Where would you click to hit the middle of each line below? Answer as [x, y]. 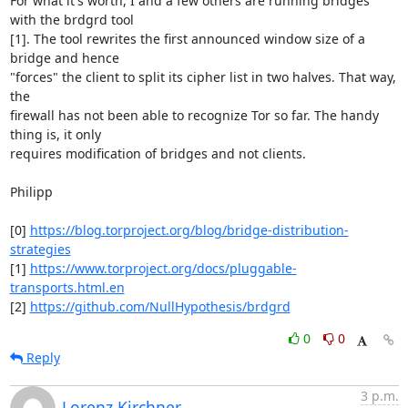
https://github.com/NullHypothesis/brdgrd [160, 306]
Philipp [31, 192]
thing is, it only [55, 134]
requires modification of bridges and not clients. [158, 153]
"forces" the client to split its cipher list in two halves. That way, [203, 77]
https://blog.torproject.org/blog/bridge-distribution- [189, 230]
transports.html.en [67, 287]
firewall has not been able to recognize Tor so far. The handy [194, 115]
